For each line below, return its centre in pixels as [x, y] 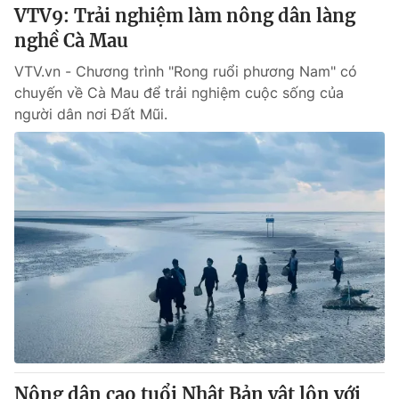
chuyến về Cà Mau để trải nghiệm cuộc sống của [179, 93]
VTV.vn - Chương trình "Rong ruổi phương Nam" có [186, 71]
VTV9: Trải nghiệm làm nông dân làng [185, 16]
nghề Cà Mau [71, 41]
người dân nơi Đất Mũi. [91, 114]
